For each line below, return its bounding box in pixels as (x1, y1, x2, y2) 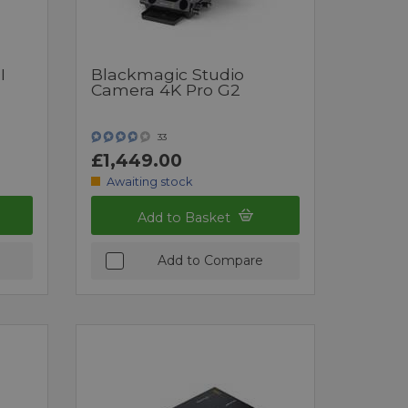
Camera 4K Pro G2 (91, 79, 241, 99)
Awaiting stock (106, 174, 192, 189)
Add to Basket (138, 209, 235, 226)
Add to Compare (157, 251, 263, 269)
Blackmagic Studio (91, 64, 245, 84)
